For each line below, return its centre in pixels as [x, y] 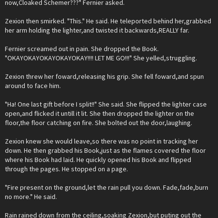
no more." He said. [31, 197]
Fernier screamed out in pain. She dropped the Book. [82, 49]
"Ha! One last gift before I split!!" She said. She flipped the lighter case [106, 104]
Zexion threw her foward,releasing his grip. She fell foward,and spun [104, 76]
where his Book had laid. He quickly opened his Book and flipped [98, 160]
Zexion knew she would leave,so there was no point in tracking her [101, 141]
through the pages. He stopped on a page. [66, 169]
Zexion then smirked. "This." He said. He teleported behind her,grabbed [108, 21]
